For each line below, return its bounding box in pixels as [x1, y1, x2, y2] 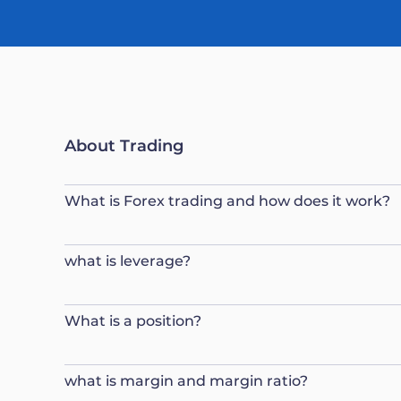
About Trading [64, 136, 183, 156]
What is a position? [64, 312, 201, 329]
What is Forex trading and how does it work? [64, 192, 390, 209]
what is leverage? [64, 252, 191, 269]
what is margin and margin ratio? [64, 372, 308, 389]
